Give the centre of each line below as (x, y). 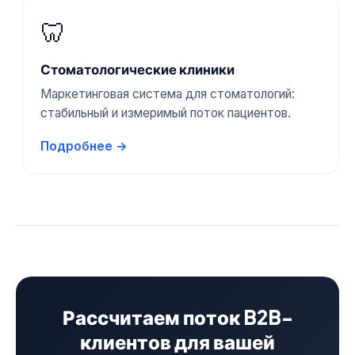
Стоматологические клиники (138, 70)
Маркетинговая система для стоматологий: (168, 94)
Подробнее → (84, 146)
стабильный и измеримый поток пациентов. (166, 113)
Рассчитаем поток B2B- (177, 317)
